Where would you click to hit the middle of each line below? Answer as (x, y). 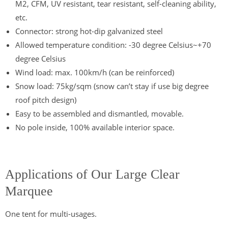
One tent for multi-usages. (51, 213)
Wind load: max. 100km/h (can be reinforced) (95, 72)
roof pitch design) (46, 99)
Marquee (29, 191)
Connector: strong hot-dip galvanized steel (89, 31)
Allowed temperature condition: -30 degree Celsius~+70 (113, 45)
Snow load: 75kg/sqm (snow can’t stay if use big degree (112, 86)
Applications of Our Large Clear (92, 174)
